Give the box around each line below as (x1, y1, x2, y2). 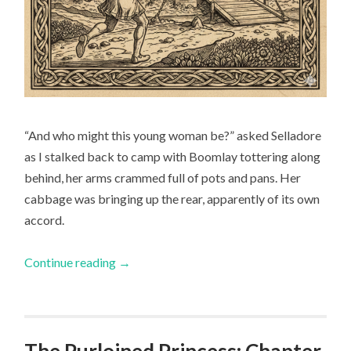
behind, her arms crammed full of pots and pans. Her (24, 169, 302, 185)
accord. (24, 212, 65, 227)
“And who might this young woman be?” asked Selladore (24, 127, 322, 143)
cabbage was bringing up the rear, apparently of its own (24, 190, 320, 206)
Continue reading (24, 254, 119, 270)
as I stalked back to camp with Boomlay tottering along (24, 148, 321, 164)
